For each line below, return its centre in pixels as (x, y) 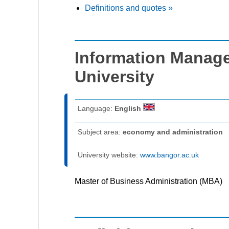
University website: (109, 155)
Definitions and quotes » (129, 8)
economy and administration (173, 132)
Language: (96, 108)
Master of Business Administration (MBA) (148, 181)
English (129, 108)
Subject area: (100, 132)
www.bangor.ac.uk (169, 155)
